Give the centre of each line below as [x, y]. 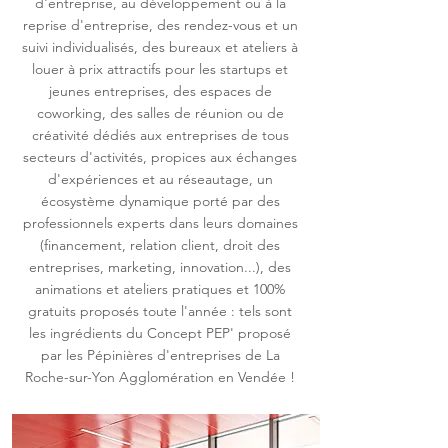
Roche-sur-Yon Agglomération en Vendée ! [160, 377]
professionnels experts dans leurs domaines [160, 223]
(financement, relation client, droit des [160, 245]
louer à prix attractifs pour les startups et [160, 69]
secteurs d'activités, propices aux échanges [160, 157]
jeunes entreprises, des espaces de [160, 91]
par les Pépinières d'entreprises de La [160, 355]
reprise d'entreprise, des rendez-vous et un [160, 25]
